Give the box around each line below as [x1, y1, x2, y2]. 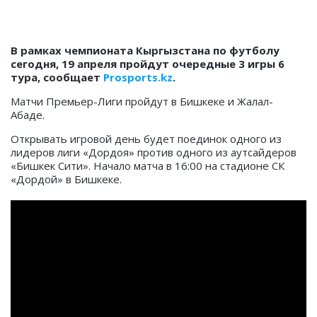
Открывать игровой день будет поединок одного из [11, 132, 282, 146]
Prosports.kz [103, 70, 173, 85]
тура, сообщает [11, 70, 103, 85]
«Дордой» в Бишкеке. [11, 172, 122, 187]
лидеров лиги [11, 145, 83, 160]
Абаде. [11, 108, 45, 122]
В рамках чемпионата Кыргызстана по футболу [11, 43, 279, 58]
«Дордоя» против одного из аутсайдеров [83, 145, 296, 160]
